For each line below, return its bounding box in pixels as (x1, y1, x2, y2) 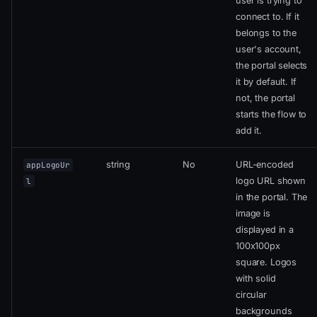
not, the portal (236, 93, 295, 104)
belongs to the (236, 28, 296, 39)
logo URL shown (236, 175, 306, 187)
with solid (236, 273, 276, 284)
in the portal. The (236, 192, 308, 203)
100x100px (236, 241, 280, 252)
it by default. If (236, 76, 296, 88)
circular (236, 289, 267, 301)
